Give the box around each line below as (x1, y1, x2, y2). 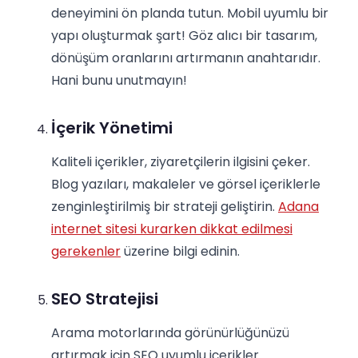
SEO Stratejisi (51, 288, 158, 311)
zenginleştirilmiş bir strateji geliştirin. (51, 197, 278, 217)
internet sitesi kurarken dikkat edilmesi (51, 220, 292, 239)
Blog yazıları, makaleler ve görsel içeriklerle (51, 175, 320, 194)
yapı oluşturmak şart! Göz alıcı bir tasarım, (51, 26, 317, 46)
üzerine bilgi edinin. (121, 242, 240, 261)
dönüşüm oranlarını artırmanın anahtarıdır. (51, 49, 320, 68)
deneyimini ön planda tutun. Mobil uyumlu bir (51, 4, 328, 23)
